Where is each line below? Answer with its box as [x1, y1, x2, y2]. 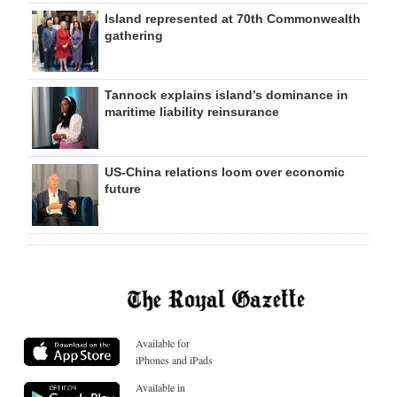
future [105, 181, 141, 196]
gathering [105, 27, 163, 43]
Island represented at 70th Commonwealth [105, 11, 361, 26]
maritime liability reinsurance [105, 104, 279, 119]
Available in [136, 380, 185, 395]
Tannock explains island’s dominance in [105, 87, 348, 102]
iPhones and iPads [136, 353, 213, 368]
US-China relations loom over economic [105, 164, 345, 179]
